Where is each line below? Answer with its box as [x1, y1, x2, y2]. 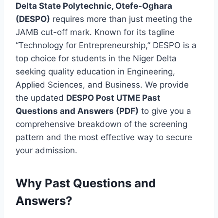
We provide [143, 79, 189, 90]
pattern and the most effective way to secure [16, 132, 192, 142]
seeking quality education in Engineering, [16, 66, 175, 76]
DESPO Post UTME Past [66, 92, 161, 103]
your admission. [16, 145, 77, 155]
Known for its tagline [94, 27, 175, 37]
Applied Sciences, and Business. [16, 79, 143, 90]
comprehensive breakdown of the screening [16, 119, 187, 129]
